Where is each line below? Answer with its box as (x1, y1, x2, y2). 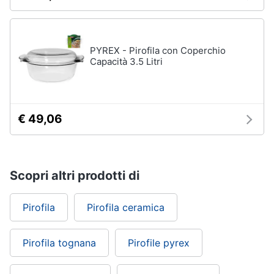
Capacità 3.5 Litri (90, 56, 163, 67)
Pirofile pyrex (128, 237, 190, 249)
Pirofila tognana (23, 237, 96, 249)
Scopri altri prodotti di (10, 168, 139, 183)
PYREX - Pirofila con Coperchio (90, 45, 226, 56)
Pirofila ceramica (87, 201, 165, 213)
